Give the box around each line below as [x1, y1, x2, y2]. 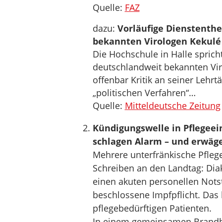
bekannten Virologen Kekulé [92, 35, 221, 47]
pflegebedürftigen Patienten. [92, 202, 212, 214]
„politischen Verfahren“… [92, 87, 196, 99]
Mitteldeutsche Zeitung [124, 100, 221, 111]
